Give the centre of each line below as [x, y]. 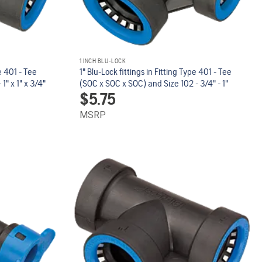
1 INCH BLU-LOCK [103, 61]
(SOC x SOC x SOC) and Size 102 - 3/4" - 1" [154, 84]
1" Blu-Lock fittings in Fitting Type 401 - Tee [156, 72]
